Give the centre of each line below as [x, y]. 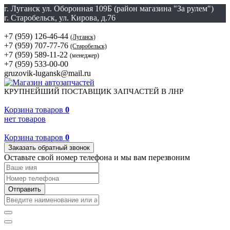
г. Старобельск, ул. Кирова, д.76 [60, 18]
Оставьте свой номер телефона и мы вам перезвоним [97, 157]
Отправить [25, 189]
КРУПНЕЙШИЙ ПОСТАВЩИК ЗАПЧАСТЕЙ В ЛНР [94, 91]
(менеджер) [84, 55]
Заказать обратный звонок [49, 148]
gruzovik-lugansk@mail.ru [47, 73]
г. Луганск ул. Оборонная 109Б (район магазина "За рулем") [109, 8]
